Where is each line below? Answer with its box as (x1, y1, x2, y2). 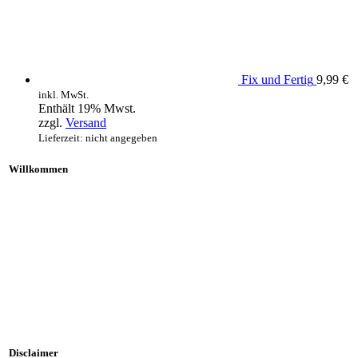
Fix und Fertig (241, 73, 313, 87)
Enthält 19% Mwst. (38, 101, 136, 116)
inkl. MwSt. (38, 89, 89, 101)
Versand (66, 116, 106, 130)
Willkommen (6, 162, 70, 175)
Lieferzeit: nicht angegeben (38, 132, 157, 145)
